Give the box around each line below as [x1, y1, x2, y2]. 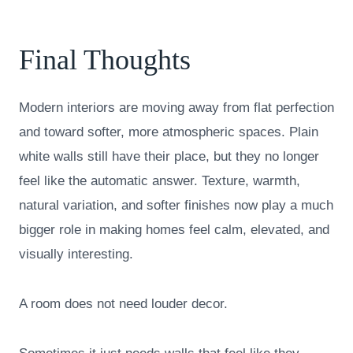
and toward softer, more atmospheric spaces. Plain [19, 124, 318, 140]
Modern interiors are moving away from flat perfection [19, 100, 334, 116]
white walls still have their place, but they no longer [19, 149, 319, 165]
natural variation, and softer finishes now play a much [19, 198, 333, 214]
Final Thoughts [19, 44, 191, 76]
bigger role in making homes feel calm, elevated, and [19, 222, 329, 238]
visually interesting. [19, 247, 133, 262]
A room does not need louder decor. [19, 296, 228, 312]
